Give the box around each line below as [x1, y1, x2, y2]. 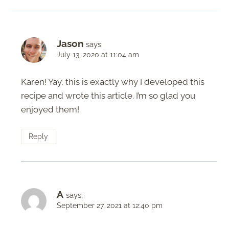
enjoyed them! [21, 104, 79, 115]
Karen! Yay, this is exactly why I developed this [21, 77, 204, 87]
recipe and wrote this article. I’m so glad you [21, 90, 195, 101]
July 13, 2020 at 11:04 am [57, 51, 139, 59]
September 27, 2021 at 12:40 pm [57, 201, 163, 210]
